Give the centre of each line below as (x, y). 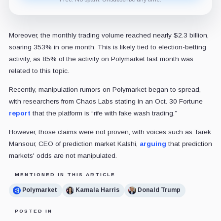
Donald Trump (159, 190)
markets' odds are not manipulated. (63, 155)
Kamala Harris (97, 190)
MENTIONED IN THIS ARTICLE (65, 174)
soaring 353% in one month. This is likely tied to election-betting (107, 47)
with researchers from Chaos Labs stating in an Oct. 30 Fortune (106, 101)
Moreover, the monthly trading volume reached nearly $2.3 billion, (109, 35)
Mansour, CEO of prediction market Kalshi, (74, 144)
